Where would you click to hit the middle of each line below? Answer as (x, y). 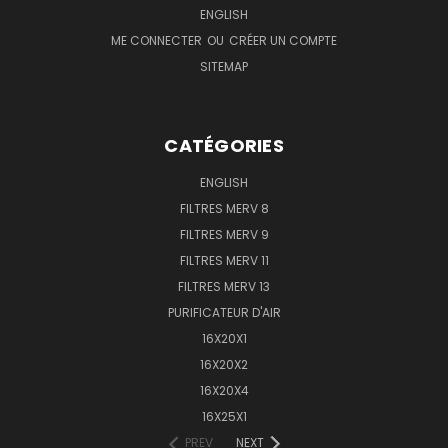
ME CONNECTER (158, 41)
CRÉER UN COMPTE (283, 41)
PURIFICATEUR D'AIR (224, 313)
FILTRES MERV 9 (224, 235)
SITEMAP (224, 67)
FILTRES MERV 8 (224, 209)
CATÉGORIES (224, 146)
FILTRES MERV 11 (224, 261)
